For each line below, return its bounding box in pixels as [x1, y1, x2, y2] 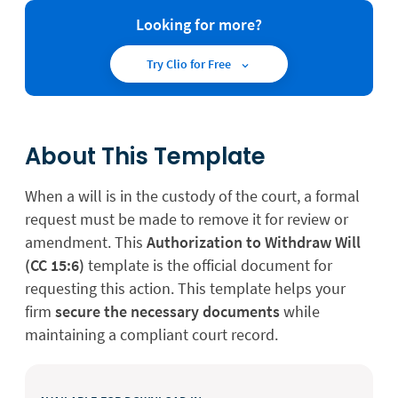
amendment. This [25, 232, 147, 252]
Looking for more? [136, 14, 262, 35]
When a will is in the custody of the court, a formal [25, 186, 360, 206]
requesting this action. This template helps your [25, 278, 346, 298]
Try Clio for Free [147, 56, 234, 72]
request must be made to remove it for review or [25, 209, 348, 229]
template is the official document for [84, 255, 332, 275]
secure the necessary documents [55, 301, 280, 322]
